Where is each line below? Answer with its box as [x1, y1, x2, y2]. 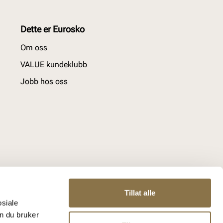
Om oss [20, 43, 47, 52]
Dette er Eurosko [20, 24, 85, 34]
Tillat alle [124, 188, 155, 197]
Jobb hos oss [20, 77, 68, 86]
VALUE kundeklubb [20, 60, 87, 69]
